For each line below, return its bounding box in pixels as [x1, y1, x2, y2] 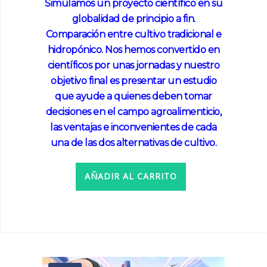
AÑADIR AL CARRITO [84, 170, 177, 182]
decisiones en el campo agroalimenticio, [45, 105, 222, 117]
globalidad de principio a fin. [72, 13, 195, 24]
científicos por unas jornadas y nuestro [47, 59, 220, 71]
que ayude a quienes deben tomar [55, 90, 212, 102]
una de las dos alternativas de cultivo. [50, 136, 217, 148]
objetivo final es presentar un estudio [51, 74, 216, 86]
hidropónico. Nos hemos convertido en [47, 44, 220, 55]
